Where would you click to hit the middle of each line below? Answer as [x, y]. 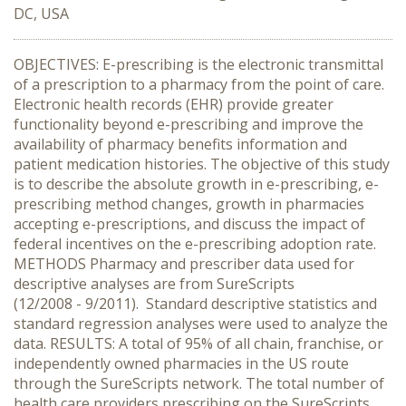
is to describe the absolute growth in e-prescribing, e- [196, 184]
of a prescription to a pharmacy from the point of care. [201, 84]
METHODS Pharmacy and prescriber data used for [184, 264]
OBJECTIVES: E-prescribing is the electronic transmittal [198, 64]
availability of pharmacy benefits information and [180, 144]
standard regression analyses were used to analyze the [201, 324]
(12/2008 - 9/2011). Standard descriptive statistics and [195, 304]
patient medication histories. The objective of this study [202, 164]
